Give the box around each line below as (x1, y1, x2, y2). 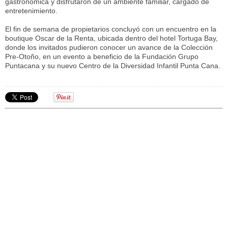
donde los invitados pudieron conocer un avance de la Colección (5, 43, 213, 52)
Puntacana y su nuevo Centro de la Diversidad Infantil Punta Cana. (5, 62, 220, 70)
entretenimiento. (5, 7, 58, 15)
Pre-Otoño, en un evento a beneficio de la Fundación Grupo (5, 52, 198, 61)
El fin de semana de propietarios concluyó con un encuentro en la (5, 25, 216, 34)
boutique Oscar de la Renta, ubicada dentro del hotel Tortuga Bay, (5, 34, 218, 43)
